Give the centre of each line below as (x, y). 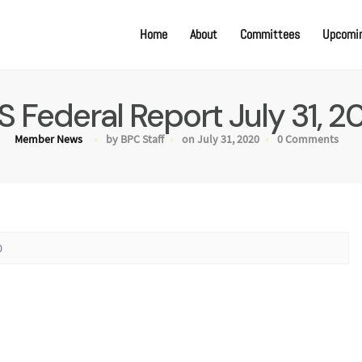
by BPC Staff (135, 139)
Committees (270, 34)
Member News (48, 139)
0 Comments (307, 139)
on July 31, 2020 (220, 139)
